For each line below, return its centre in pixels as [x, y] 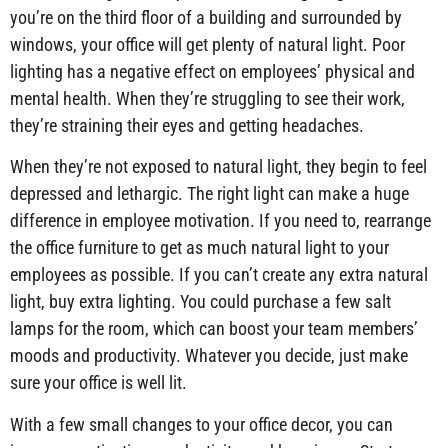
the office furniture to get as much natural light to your [199, 248]
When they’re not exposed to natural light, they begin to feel [218, 167]
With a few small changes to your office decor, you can [201, 424]
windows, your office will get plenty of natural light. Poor [207, 44]
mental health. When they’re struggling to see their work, [207, 98]
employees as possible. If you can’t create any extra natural [219, 275]
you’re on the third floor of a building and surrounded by [206, 17]
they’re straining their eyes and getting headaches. [187, 125]
